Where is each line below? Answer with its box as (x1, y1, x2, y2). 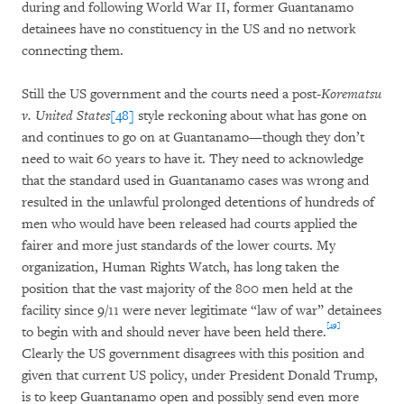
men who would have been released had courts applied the (22, 216, 357, 233)
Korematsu (321, 86, 381, 103)
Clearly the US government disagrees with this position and (22, 345, 364, 363)
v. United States (22, 107, 110, 124)
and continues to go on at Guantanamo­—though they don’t (22, 129, 364, 146)
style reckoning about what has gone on (134, 107, 367, 124)
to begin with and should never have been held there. (22, 324, 326, 341)
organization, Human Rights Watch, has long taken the (22, 259, 339, 276)
